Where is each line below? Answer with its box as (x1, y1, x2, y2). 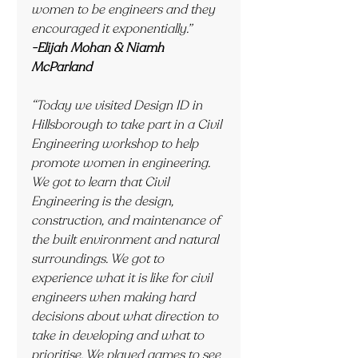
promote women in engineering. (31, 154, 213, 172)
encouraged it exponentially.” (31, 20, 192, 38)
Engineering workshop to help (31, 135, 201, 153)
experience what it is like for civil (31, 269, 215, 287)
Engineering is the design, (31, 193, 177, 210)
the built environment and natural (31, 231, 221, 249)
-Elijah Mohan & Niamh (31, 39, 167, 57)
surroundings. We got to (31, 250, 167, 268)
